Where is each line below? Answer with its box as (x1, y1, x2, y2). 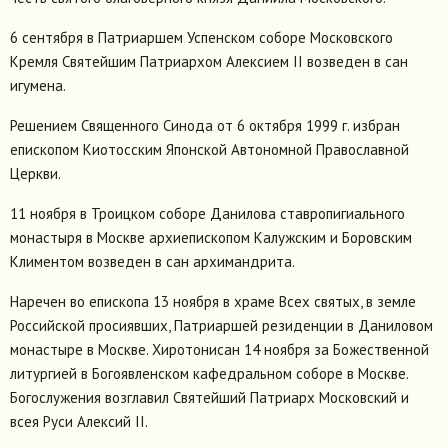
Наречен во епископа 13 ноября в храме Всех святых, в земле (10, 292, 416, 312)
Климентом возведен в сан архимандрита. (10, 252, 295, 272)
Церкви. (10, 164, 61, 184)
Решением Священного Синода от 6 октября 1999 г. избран (10, 116, 400, 136)
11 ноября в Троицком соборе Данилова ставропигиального (10, 204, 405, 224)
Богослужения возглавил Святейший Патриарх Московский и (10, 388, 409, 408)
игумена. (10, 76, 66, 96)
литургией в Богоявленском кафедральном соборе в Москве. (10, 364, 408, 384)
